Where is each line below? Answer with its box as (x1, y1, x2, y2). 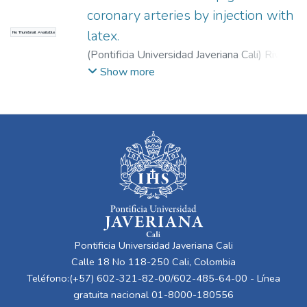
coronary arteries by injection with (87, 5, 294, 25)
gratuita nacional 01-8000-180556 (73, 288, 234, 302)
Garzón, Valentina (137, 63, 219, 79)
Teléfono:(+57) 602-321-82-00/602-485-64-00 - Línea (27, 271, 280, 286)
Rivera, (265, 47, 297, 62)
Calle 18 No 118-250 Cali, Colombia (71, 255, 236, 269)
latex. (87, 26, 119, 45)
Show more (100, 64, 155, 80)
